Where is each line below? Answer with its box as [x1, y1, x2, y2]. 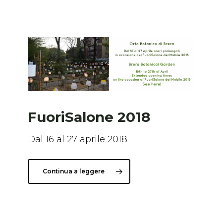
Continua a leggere [42, 167, 105, 175]
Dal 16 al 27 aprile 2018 [27, 134, 127, 145]
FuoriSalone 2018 [27, 109, 150, 126]
